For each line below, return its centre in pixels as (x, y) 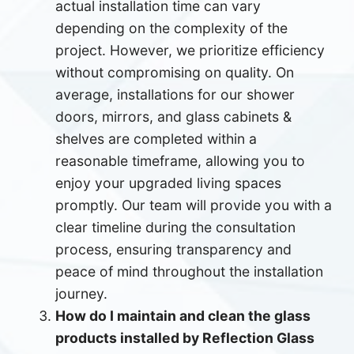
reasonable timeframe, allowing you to (181, 160)
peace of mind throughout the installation (190, 271)
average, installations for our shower (175, 94)
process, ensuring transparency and (174, 249)
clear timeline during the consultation (176, 227)
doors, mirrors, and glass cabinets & (174, 116)
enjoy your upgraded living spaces (169, 183)
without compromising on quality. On (175, 72)
